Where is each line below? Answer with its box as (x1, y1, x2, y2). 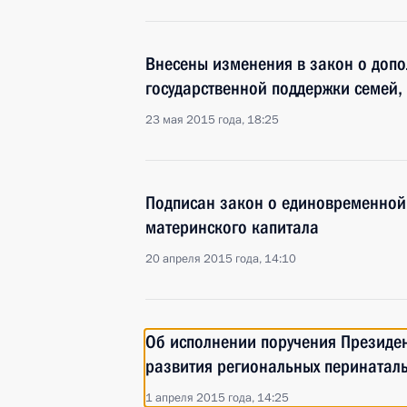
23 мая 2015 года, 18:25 (145, 112, 279, 128)
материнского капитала (145, 216, 319, 238)
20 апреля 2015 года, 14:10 (145, 251, 296, 267)
